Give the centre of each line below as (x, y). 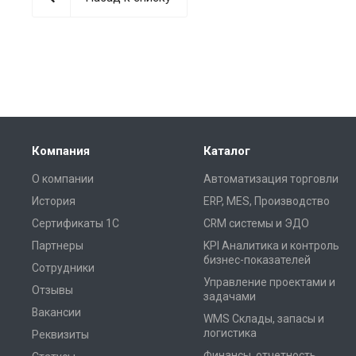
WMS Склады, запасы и (264, 319)
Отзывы (52, 290)
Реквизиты (60, 335)
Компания (61, 151)
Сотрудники (63, 268)
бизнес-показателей (257, 260)
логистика (230, 333)
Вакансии (56, 312)
